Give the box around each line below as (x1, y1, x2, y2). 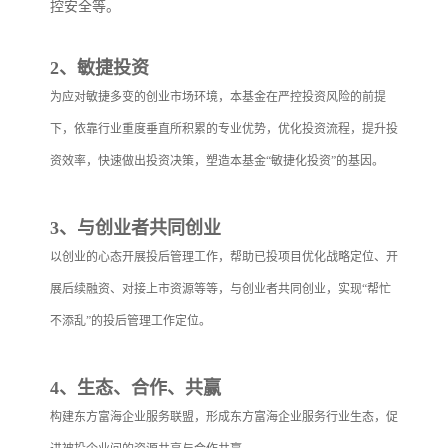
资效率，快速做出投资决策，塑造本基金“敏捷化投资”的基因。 (50, 153, 384, 168)
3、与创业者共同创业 (50, 217, 221, 238)
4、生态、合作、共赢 (50, 377, 221, 398)
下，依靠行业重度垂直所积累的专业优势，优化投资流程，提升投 (50, 121, 398, 136)
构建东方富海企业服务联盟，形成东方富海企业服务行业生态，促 (50, 409, 398, 424)
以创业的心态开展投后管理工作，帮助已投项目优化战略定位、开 (50, 249, 398, 264)
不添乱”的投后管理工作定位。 (50, 313, 211, 328)
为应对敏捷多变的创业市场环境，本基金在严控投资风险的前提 (50, 89, 386, 104)
